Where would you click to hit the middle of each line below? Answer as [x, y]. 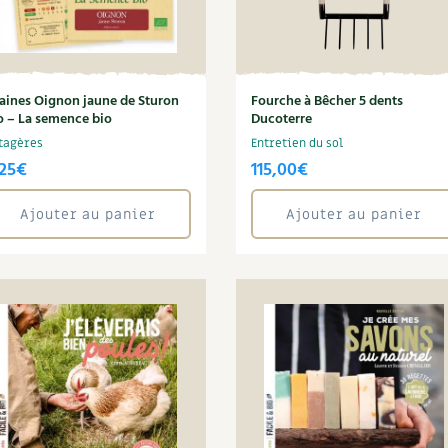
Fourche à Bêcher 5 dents [326, 101]
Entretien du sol [296, 143]
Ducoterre [281, 119]
